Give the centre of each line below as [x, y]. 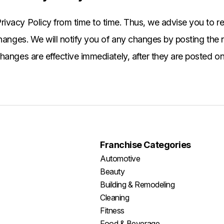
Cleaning [115, 197]
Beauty [112, 171]
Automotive [120, 158]
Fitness [112, 210]
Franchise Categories [145, 145]
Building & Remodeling [137, 184]
